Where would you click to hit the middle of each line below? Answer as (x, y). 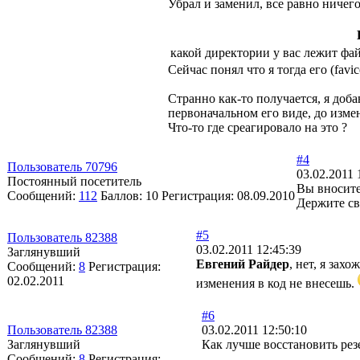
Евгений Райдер (243, 264)
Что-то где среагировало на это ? (258, 127)
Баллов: (123, 195)
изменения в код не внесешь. (277, 283)
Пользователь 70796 (62, 166)
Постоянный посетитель (74, 181)
